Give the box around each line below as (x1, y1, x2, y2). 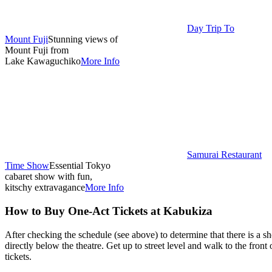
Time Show (5, 160, 49, 171)
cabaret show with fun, (5, 171, 92, 182)
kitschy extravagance (5, 182, 85, 193)
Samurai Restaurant (187, 149, 262, 160)
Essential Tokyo (49, 160, 110, 171)
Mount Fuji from (5, 45, 69, 56)
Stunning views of (48, 34, 118, 45)
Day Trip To (187, 23, 234, 34)
